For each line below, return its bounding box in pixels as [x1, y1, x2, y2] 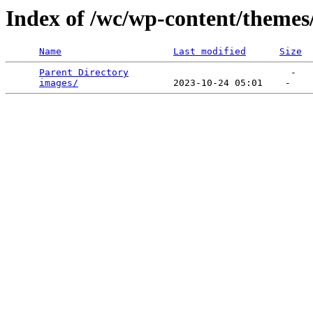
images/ [39, 78, 78, 89]
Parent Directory [39, 67, 129, 78]
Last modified [173, 46, 246, 57]
